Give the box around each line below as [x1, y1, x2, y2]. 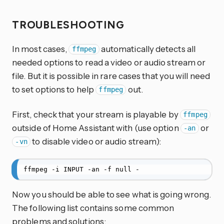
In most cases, [12, 43, 69, 54]
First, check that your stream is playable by [12, 108, 180, 119]
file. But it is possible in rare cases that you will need [12, 70, 210, 81]
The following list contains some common [12, 202, 174, 213]
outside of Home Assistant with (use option [12, 122, 180, 133]
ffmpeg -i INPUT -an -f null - [23, 165, 139, 173]
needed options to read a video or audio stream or [12, 56, 206, 67]
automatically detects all [99, 43, 195, 54]
